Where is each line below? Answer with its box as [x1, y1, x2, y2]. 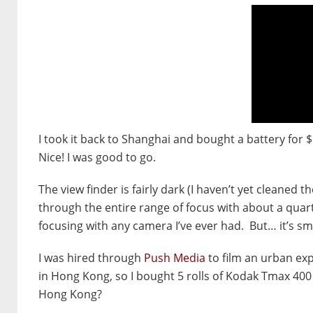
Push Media [144, 249, 205, 265]
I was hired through [38, 249, 144, 265]
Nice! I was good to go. [38, 149, 156, 165]
